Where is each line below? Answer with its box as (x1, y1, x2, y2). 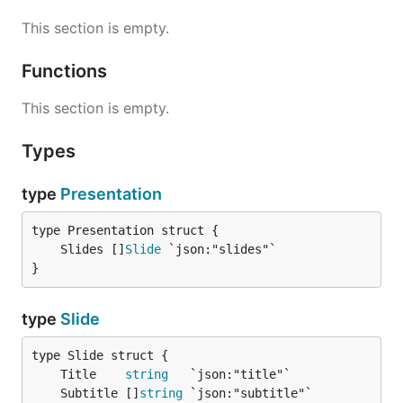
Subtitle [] (60, 386, 139, 400)
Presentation (60, 184, 162, 203)
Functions (22, 60, 112, 82)
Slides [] (60, 242, 125, 256)
